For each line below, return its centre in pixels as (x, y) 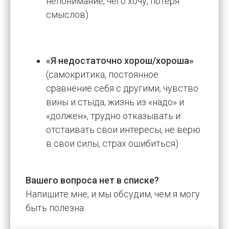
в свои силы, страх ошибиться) (112, 143)
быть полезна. (55, 208)
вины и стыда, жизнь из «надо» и (115, 102)
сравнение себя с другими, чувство (122, 88)
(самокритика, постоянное (102, 74)
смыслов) (67, 14)
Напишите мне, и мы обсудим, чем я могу (113, 194)
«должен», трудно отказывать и (113, 116)
